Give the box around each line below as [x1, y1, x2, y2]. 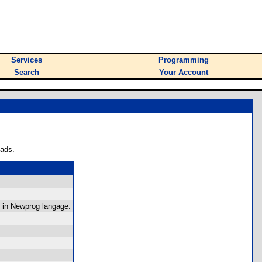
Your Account [159, 68, 208, 77]
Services [11, 56, 42, 64]
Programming [158, 56, 209, 64]
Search [14, 68, 39, 77]
